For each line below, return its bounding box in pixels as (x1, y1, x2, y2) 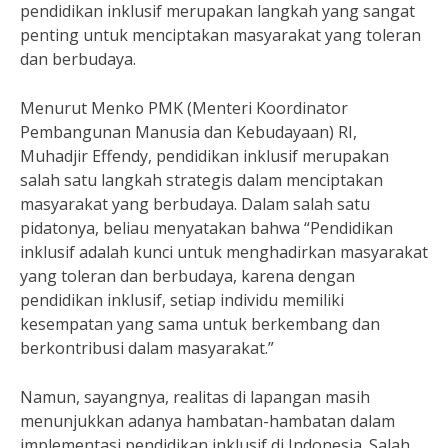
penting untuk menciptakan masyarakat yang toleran (20, 24, 421, 46)
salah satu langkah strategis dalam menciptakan (20, 169, 383, 191)
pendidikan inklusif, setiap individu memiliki (20, 289, 344, 311)
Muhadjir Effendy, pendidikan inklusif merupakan (20, 145, 389, 167)
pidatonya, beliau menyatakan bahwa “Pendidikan (20, 217, 393, 239)
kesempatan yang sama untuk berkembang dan (20, 313, 380, 335)
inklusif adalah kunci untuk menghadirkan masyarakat (20, 241, 428, 263)
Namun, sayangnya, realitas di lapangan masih (20, 386, 370, 408)
